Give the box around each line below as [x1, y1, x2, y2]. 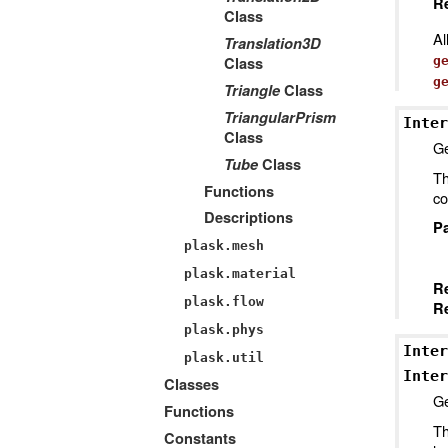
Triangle [224, 79, 280, 101]
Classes [164, 373, 219, 395]
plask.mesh [184, 238, 264, 254]
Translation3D [224, 32, 321, 54]
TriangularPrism [224, 106, 336, 128]
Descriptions [204, 207, 293, 229]
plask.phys [184, 322, 264, 338]
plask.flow [184, 294, 264, 310]
